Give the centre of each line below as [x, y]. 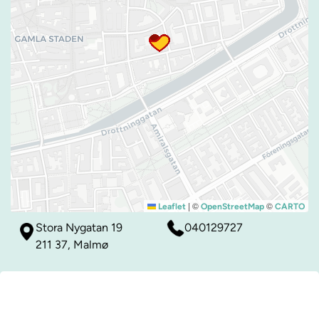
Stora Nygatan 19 [79, 228]
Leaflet [171, 207]
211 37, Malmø [72, 245]
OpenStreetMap [232, 207]
